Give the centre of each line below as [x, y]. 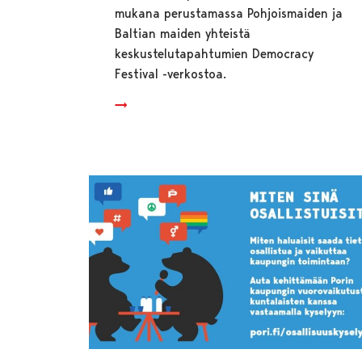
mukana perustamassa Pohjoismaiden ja [229, 14]
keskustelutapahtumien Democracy [215, 54]
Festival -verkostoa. [171, 74]
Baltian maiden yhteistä [183, 34]
